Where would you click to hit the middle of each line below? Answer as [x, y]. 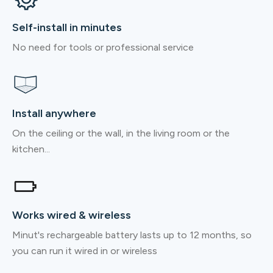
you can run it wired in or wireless [85, 250]
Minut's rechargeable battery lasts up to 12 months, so [132, 235]
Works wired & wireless [72, 215]
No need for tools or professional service [103, 47]
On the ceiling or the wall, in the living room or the [121, 133]
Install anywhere [54, 113]
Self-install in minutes [67, 27]
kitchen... [31, 149]
